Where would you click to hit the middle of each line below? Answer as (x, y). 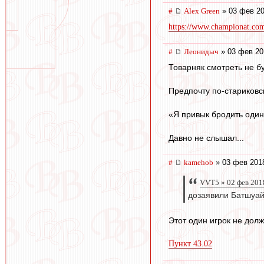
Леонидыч (201, 52)
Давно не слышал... (206, 138)
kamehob (199, 162)
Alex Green (202, 11)
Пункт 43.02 (190, 244)
